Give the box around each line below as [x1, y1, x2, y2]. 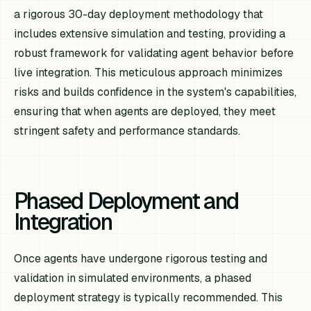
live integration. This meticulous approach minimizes [14, 65, 283, 81]
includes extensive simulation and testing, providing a [14, 26, 286, 42]
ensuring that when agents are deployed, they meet [14, 104, 276, 119]
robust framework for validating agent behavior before [14, 46, 294, 61]
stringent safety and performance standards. [14, 124, 241, 139]
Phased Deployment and [14, 187, 239, 216]
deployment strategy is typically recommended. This [14, 290, 283, 305]
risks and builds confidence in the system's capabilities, [14, 85, 297, 100]
